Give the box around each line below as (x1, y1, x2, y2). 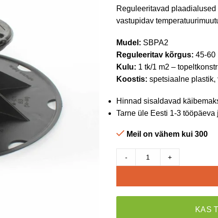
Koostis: (116, 75, 147, 83)
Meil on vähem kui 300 (126, 130, 208, 138)
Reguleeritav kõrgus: (116, 51, 194, 59)
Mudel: (116, 38, 141, 47)
